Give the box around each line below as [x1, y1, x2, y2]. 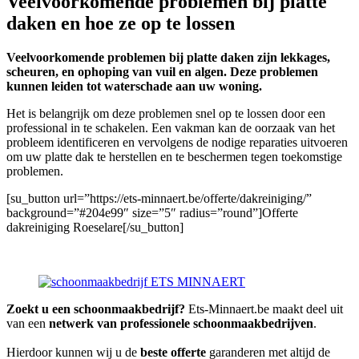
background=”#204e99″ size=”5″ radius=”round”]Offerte [6, 205, 298, 220]
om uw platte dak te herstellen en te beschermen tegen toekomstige [6, 149, 342, 163]
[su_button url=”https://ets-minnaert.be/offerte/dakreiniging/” [6, 191, 312, 205]
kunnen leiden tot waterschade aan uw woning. [6, 79, 262, 93]
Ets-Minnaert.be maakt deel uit [185, 301, 343, 316]
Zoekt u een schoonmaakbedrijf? [6, 301, 185, 316]
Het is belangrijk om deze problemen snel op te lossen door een [6, 106, 325, 120]
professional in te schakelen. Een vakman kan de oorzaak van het [6, 120, 335, 135]
